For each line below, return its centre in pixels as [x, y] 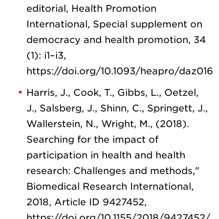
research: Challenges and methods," [113, 171]
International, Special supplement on [114, 24]
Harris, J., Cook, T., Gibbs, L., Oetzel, [112, 92]
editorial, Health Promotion [91, 8]
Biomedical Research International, [110, 186]
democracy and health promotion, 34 [116, 40]
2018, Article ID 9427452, [87, 202]
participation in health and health [106, 155]
